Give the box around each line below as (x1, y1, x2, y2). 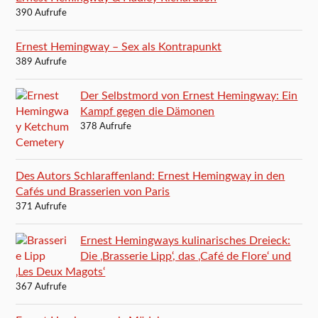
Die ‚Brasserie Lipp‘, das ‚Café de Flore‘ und (80, 250, 292, 262)
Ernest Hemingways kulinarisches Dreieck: (80, 234, 291, 246)
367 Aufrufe (16, 282, 67, 292)
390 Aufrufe (16, 8, 67, 18)
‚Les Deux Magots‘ (16, 265, 106, 278)
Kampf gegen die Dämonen (80, 105, 215, 117)
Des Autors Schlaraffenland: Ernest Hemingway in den (16, 170, 285, 182)
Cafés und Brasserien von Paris (16, 185, 170, 197)
